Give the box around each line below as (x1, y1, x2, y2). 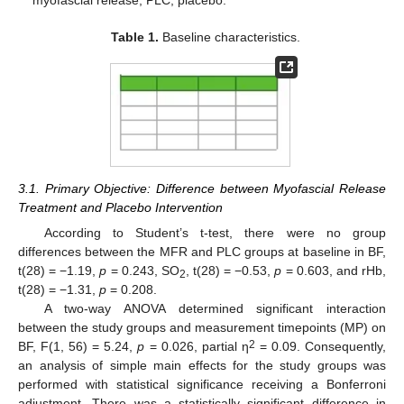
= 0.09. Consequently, (254, 339, 387, 354)
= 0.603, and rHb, (281, 263, 387, 279)
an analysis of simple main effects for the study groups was (18, 358, 386, 373)
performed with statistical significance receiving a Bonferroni (18, 377, 386, 392)
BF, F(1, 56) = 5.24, (18, 339, 138, 354)
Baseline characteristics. (159, 30, 301, 45)
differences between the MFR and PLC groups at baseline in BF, (18, 244, 386, 260)
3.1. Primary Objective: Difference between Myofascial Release (18, 181, 386, 197)
